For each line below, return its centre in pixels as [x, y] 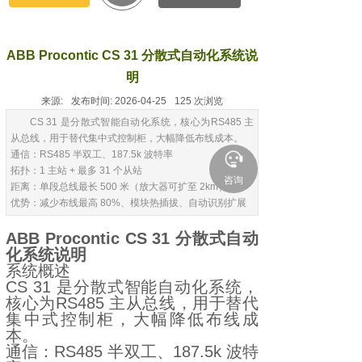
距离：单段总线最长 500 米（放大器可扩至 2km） [119, 187]
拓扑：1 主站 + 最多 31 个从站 [76, 170]
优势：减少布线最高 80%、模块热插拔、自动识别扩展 [128, 203]
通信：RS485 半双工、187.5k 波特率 [92, 154]
